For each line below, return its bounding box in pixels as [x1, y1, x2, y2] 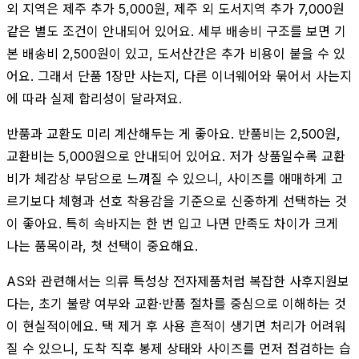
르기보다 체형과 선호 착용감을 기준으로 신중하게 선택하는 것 [6, 192, 347, 209]
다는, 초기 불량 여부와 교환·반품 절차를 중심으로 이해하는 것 [6, 295, 346, 312]
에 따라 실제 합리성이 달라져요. [6, 90, 182, 107]
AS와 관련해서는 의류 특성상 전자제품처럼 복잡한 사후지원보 [6, 272, 349, 289]
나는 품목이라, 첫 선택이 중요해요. [6, 237, 198, 254]
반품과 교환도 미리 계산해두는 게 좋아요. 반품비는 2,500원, [6, 125, 341, 142]
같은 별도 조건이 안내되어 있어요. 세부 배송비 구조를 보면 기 [6, 22, 346, 39]
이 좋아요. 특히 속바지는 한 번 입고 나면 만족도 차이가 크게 [6, 215, 338, 232]
